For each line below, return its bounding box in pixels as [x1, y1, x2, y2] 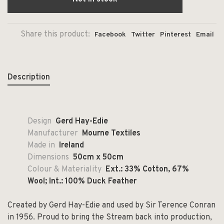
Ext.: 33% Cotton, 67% [105, 164, 189, 174]
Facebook [94, 30, 126, 39]
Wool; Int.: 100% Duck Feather [27, 176, 136, 186]
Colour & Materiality [27, 164, 101, 174]
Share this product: [20, 29, 90, 39]
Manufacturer [27, 128, 82, 138]
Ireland [59, 140, 84, 150]
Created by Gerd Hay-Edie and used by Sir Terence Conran [7, 200, 215, 210]
